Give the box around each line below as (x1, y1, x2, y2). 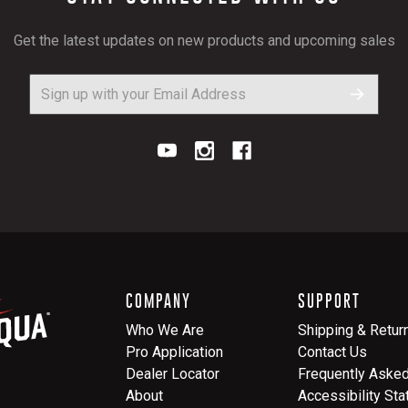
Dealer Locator (126, 364, 219, 382)
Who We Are (126, 321, 204, 339)
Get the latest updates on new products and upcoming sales (13, 31, 395, 49)
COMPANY (126, 291, 191, 311)
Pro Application (126, 342, 223, 361)
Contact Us (298, 342, 368, 361)
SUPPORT (298, 291, 361, 311)
